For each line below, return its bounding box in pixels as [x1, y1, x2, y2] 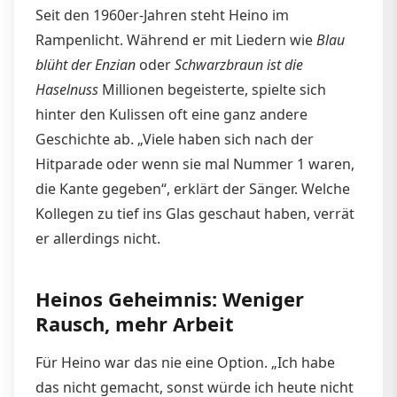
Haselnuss [35, 79, 98, 99]
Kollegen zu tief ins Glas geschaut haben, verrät [35, 203, 354, 223]
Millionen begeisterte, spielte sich [98, 79, 326, 99]
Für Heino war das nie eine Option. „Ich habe [35, 352, 335, 372]
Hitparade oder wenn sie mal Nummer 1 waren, [35, 153, 354, 174]
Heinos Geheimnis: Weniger [35, 284, 304, 312]
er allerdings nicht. [35, 228, 160, 248]
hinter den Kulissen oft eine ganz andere [35, 104, 307, 124]
